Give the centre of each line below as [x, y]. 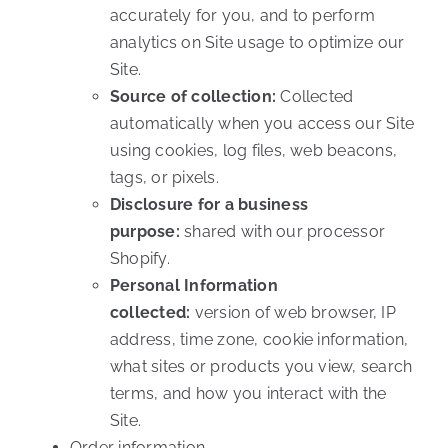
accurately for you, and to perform [242, 16]
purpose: [144, 232]
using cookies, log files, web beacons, [253, 151]
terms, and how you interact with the [248, 394]
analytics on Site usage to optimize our [257, 43]
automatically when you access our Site [262, 124]
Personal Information [193, 286]
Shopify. [139, 259]
